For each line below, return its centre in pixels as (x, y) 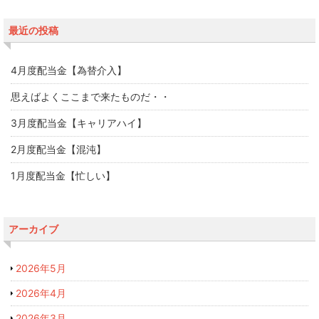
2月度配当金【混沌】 (58, 150)
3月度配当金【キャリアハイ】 (79, 123)
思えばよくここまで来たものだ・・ (90, 97)
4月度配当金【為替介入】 (69, 70)
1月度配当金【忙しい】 (63, 176)
